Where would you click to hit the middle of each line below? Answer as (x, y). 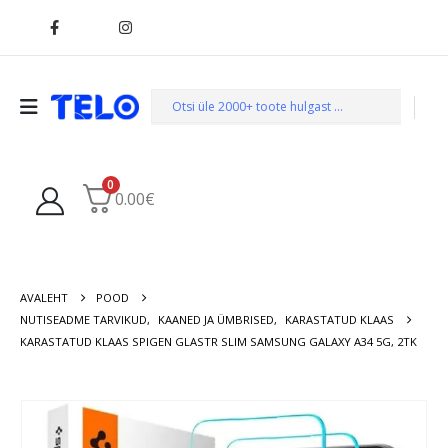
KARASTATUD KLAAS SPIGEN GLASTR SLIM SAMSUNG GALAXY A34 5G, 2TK (218, 341)
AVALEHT (44, 297)
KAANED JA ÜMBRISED (216, 319)
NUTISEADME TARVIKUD (83, 319)
